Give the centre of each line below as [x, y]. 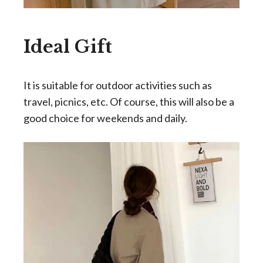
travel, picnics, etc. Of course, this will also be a [129, 102]
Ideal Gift [68, 47]
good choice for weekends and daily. [105, 118]
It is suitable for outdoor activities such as [118, 85]
